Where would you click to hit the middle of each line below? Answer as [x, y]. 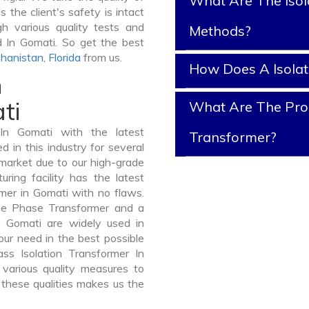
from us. [101, 57]
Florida [64, 57]
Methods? [220, 31]
